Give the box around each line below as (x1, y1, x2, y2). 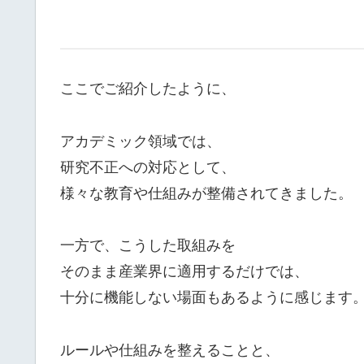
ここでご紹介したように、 (60, 80, 236, 97)
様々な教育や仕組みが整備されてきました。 (60, 184, 353, 201)
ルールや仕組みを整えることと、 (60, 341, 279, 358)
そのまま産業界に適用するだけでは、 (60, 263, 309, 280)
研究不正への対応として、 (60, 158, 236, 175)
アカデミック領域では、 (60, 132, 221, 149)
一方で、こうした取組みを (60, 237, 236, 254)
